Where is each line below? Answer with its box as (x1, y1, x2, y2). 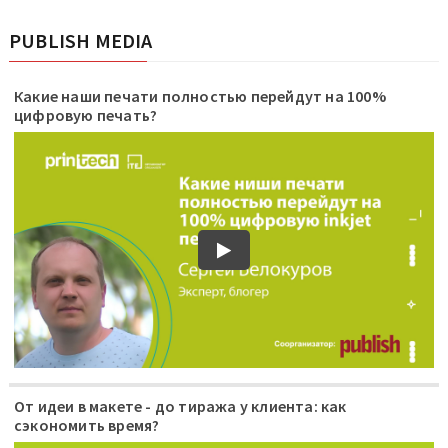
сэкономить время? (14, 415, 160, 436)
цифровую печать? (14, 105, 158, 125)
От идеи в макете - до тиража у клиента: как (14, 396, 347, 417)
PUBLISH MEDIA (9, 28, 153, 53)
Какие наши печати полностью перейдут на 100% (14, 86, 386, 106)
